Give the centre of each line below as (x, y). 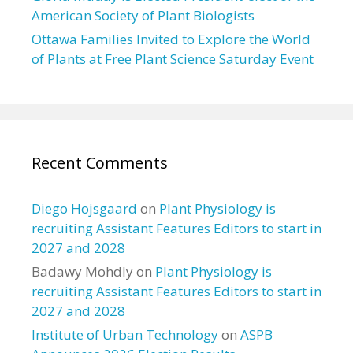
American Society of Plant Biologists (143, 15)
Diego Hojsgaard (84, 208)
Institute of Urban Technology (125, 334)
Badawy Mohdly (82, 271)
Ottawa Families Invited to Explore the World (171, 39)
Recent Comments (100, 163)
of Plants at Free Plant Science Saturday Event (173, 59)
